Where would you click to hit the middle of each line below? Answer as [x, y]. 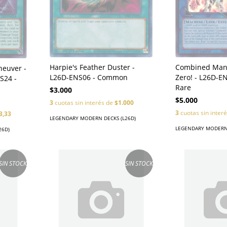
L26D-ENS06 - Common [88, 77]
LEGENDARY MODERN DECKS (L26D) [92, 118]
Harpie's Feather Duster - [92, 67]
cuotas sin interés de [84, 102]
